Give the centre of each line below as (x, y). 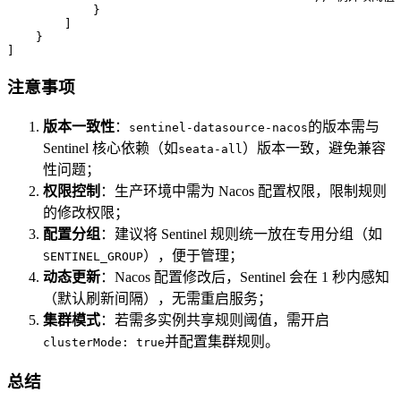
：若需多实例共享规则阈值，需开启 (215, 320)
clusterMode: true (104, 343)
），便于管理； (193, 256)
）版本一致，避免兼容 (314, 149)
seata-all (210, 149)
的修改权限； (86, 213)
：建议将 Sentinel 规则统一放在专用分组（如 (241, 235)
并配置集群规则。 (222, 342)
